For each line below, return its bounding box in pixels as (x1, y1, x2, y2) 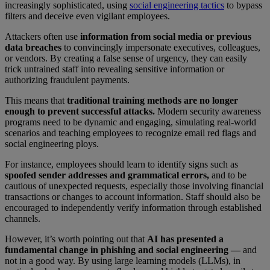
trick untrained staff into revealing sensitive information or (5, 63, 224, 74)
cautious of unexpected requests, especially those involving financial (5, 180, 263, 191)
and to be (209, 169, 246, 180)
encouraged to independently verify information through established (5, 202, 262, 213)
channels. (5, 213, 40, 224)
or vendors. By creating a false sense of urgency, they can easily (5, 52, 247, 63)
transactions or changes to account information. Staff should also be (5, 191, 260, 202)
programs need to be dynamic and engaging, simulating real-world (5, 116, 256, 127)
